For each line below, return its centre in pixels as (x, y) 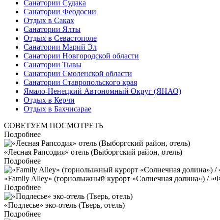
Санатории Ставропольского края (80, 82)
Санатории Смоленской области (78, 74)
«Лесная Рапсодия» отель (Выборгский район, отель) (93, 152)
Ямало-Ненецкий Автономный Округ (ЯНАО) (102, 91)
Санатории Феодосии (60, 12)
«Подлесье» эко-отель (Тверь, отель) (64, 205)
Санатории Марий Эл (60, 47)
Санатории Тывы (53, 65)
